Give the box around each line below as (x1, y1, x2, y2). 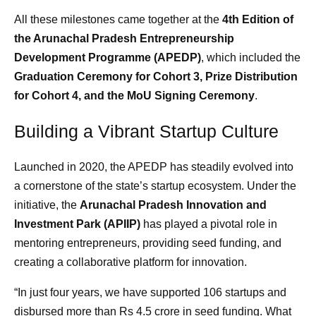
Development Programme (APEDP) (14, 51, 201, 63)
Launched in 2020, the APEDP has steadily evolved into (14, 161, 293, 173)
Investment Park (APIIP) (14, 218, 140, 230)
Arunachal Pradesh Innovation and (80, 199, 267, 211)
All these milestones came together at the (14, 13, 222, 25)
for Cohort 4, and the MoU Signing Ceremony (14, 90, 255, 102)
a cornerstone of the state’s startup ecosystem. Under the (14, 180, 296, 192)
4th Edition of (222, 13, 293, 25)
